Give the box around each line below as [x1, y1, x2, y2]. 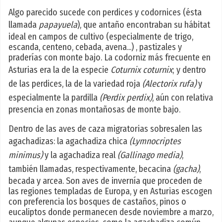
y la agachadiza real [43, 150, 117, 161]
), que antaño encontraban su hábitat [77, 19, 210, 31]
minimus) [8, 150, 43, 161]
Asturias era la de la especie [8, 64, 111, 76]
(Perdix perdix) [100, 92, 152, 104]
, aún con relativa [152, 92, 213, 104]
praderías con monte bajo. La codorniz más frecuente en [8, 52, 211, 63]
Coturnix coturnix [111, 64, 172, 76]
